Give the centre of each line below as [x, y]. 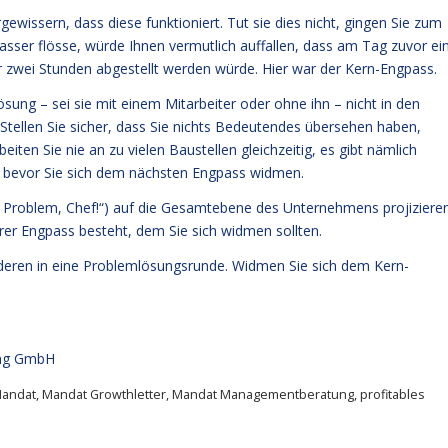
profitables [392, 394]
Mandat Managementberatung [263, 394]
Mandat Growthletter [104, 394]
